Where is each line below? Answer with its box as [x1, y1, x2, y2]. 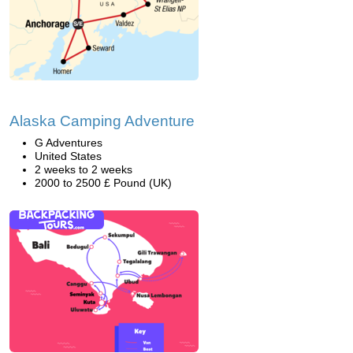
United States [35, 150, 102, 162]
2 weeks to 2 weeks [35, 163, 132, 176]
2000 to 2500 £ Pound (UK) [35, 176, 172, 189]
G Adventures [35, 136, 102, 149]
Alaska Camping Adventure [9, 113, 195, 129]
